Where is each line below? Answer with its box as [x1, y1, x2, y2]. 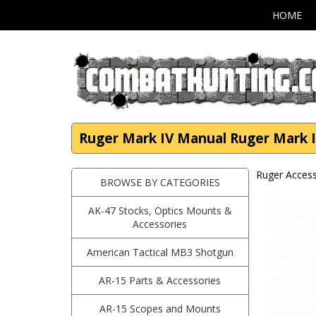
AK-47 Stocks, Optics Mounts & [87, 204, 232, 217]
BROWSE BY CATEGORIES [99, 176, 220, 189]
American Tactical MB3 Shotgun [86, 245, 233, 259]
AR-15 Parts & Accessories [99, 274, 221, 287]
